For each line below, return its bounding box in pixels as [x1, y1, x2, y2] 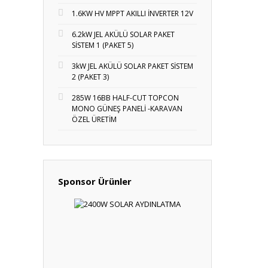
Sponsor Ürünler [58, 175, 132, 187]
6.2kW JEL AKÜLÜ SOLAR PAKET [72, 29, 175, 39]
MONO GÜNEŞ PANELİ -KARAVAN [72, 103, 182, 114]
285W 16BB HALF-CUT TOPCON [72, 93, 179, 103]
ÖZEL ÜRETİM [72, 114, 117, 124]
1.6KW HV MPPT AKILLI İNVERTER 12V [72, 8, 193, 19]
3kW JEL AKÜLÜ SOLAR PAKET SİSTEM [72, 61, 193, 71]
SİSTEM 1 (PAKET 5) [72, 40, 133, 50]
